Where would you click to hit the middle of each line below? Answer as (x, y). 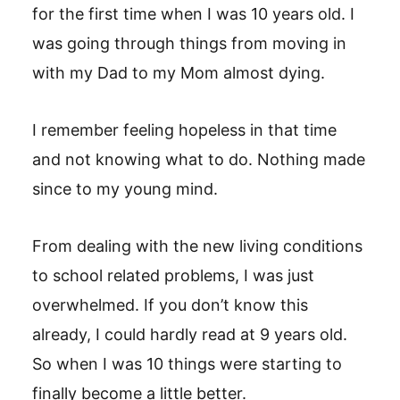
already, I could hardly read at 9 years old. (190, 334)
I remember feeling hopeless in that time (184, 130)
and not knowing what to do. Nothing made (199, 159)
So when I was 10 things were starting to (187, 364)
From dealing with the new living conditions (197, 246)
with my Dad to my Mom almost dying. (179, 73)
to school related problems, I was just (173, 275)
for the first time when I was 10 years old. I (193, 14)
